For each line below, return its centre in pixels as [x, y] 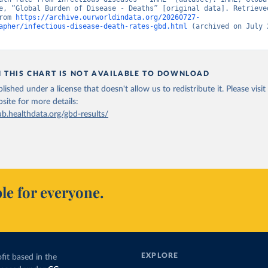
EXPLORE [160, 255]
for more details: [48, 102]
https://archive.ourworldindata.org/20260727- [108, 17]
